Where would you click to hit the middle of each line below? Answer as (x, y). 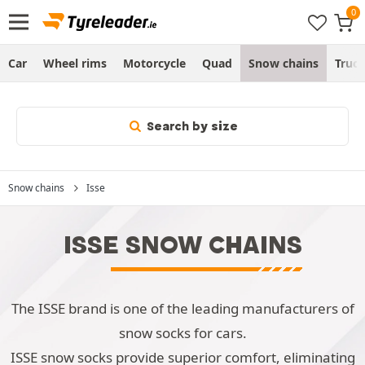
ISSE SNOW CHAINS (182, 245)
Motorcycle (154, 63)
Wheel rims (75, 63)
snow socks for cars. (182, 333)
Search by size (191, 126)
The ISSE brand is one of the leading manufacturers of (182, 308)
